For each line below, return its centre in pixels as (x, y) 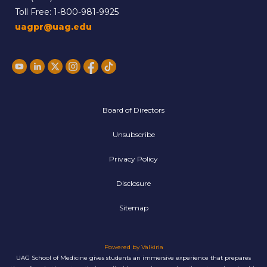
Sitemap (133, 208)
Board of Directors (133, 110)
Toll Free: (34, 12)
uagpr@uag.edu (53, 27)
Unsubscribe (133, 135)
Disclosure (133, 184)
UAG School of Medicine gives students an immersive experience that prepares (133, 258)
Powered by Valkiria (133, 247)
